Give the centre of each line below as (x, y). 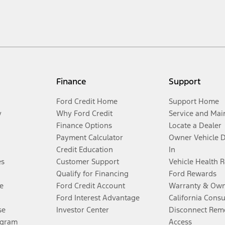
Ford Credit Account (90, 186)
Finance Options (84, 126)
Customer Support (87, 162)
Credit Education (84, 150)
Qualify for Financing (92, 174)
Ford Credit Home (87, 101)
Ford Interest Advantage (98, 198)
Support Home (194, 101)
